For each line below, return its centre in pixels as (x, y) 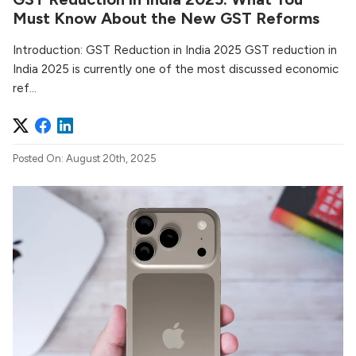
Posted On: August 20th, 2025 (85, 158)
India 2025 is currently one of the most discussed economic (176, 69)
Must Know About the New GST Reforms (166, 18)
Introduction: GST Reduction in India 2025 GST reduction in (175, 50)
